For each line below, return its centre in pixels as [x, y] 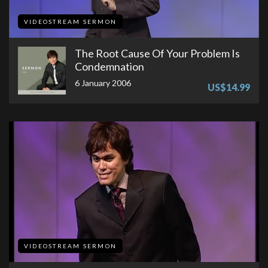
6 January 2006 [103, 83]
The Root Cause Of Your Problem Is [157, 53]
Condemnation [109, 66]
